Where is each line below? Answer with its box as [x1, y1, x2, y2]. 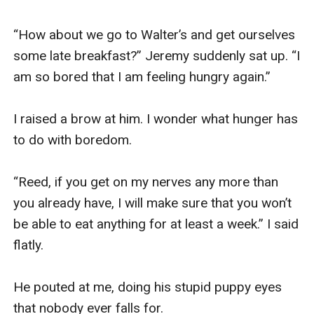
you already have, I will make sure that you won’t [13, 194, 292, 211]
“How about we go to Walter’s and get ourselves [13, 26, 296, 43]
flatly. [13, 236, 48, 253]
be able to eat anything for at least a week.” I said [13, 215, 299, 232]
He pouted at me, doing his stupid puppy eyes [13, 278, 282, 295]
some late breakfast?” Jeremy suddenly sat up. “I [13, 47, 301, 64]
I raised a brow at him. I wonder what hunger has [13, 110, 299, 127]
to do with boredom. [13, 131, 136, 148]
